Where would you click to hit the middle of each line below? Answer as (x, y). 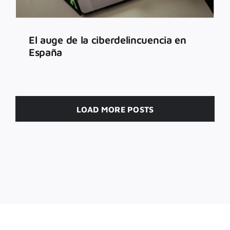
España (45, 52)
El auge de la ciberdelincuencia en (107, 40)
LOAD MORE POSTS (115, 109)
